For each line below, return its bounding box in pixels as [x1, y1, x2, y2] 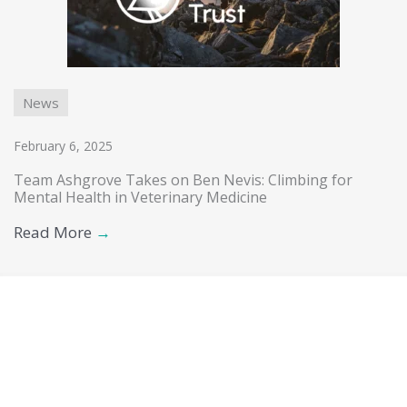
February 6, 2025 [14, 137, 113, 155]
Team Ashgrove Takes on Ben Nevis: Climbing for [14, 170, 352, 191]
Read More [14, 222, 95, 243]
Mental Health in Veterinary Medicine [14, 187, 267, 208]
